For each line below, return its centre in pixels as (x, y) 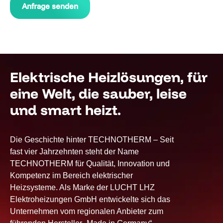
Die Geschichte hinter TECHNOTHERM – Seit (92, 139)
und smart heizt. (65, 110)
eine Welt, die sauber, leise (98, 93)
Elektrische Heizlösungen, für (109, 77)
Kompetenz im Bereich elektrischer (71, 175)
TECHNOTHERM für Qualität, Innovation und (90, 163)
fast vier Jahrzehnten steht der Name (74, 151)
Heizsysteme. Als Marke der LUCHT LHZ (82, 187)
